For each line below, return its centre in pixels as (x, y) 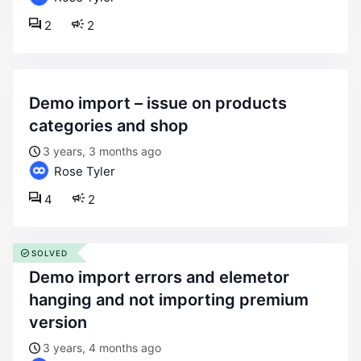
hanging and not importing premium (169, 300)
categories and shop (109, 126)
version (58, 322)
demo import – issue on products (35, 103)
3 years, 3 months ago (102, 151)
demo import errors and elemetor (35, 277)
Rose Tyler (83, 171)
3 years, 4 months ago (102, 348)
